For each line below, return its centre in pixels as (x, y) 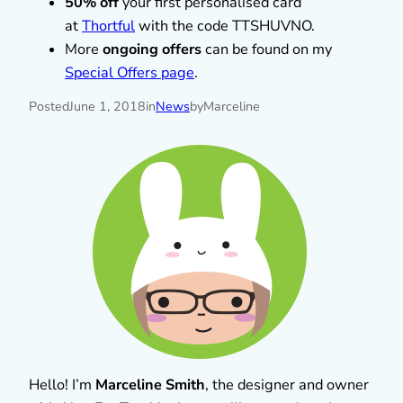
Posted (49, 106)
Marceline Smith (150, 385)
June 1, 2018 (107, 106)
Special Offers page (130, 72)
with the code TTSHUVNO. (225, 26)
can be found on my (267, 49)
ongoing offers (152, 49)
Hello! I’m (62, 385)
